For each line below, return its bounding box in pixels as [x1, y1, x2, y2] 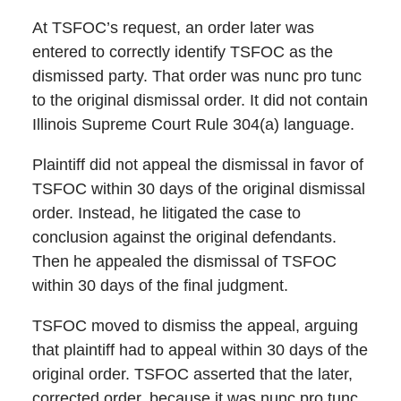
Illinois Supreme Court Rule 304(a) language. [31, 115, 354, 134]
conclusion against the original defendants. [31, 228, 337, 247]
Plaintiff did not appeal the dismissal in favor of [31, 156, 363, 175]
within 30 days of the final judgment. [31, 277, 288, 295]
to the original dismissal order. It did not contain [31, 91, 368, 110]
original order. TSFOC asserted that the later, [31, 365, 353, 384]
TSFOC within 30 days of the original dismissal [31, 180, 365, 199]
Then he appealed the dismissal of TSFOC [31, 252, 337, 271]
